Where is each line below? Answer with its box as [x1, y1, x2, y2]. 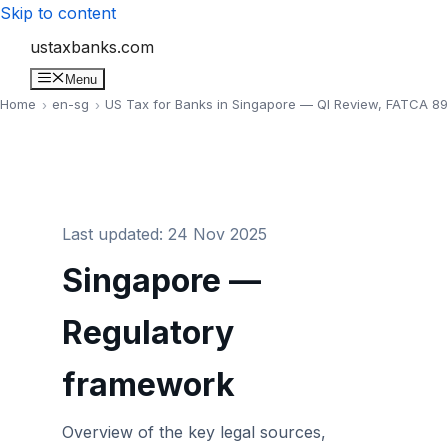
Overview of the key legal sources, [62, 422, 326, 443]
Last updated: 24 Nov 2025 [62, 224, 267, 245]
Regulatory [62, 313, 234, 353]
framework [62, 365, 235, 405]
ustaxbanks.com [30, 37, 154, 57]
